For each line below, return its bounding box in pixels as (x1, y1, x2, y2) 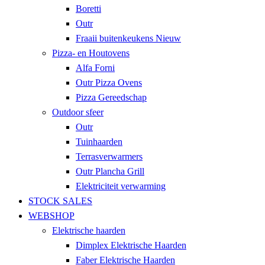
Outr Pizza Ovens (76, 77, 142, 88)
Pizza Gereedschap (76, 92, 147, 103)
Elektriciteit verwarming (76, 181, 166, 192)
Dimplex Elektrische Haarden (76, 240, 186, 251)
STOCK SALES (28, 196, 92, 206)
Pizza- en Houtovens (52, 48, 130, 59)
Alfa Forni (76, 63, 115, 73)
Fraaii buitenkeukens (76, 33, 156, 44)
